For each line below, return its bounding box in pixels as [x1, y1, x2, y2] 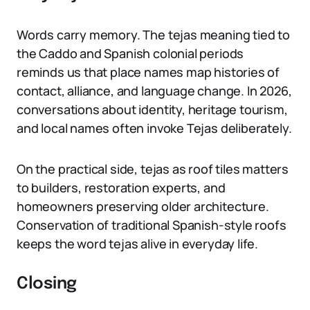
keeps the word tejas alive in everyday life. [17, 235, 259, 252]
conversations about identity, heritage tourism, [17, 101, 288, 118]
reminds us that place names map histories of [17, 64, 280, 80]
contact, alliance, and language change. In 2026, [17, 82, 292, 99]
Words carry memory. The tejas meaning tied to [17, 26, 290, 43]
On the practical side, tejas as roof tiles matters [17, 161, 289, 177]
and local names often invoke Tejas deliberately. [17, 120, 292, 136]
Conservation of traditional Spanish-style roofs [17, 217, 286, 233]
